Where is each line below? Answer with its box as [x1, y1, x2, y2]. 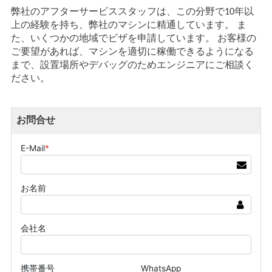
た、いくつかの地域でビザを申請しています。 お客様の [10, 33, 256, 44]
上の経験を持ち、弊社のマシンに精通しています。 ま [10, 20, 246, 30]
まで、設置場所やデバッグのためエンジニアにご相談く [10, 60, 254, 70]
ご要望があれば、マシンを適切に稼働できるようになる [10, 47, 254, 57]
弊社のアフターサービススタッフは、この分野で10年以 [10, 7, 254, 17]
